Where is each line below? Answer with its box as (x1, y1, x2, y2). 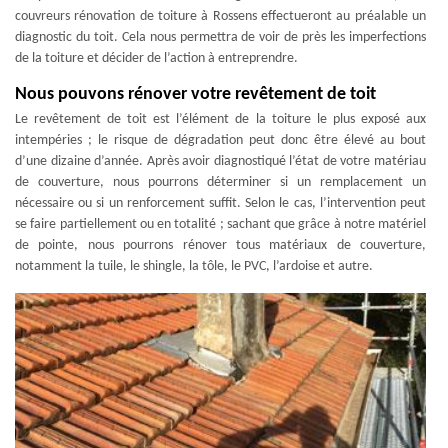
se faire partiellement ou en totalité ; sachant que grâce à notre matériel (15, 217, 426, 232)
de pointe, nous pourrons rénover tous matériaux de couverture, (15, 238, 426, 253)
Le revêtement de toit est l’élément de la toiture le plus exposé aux (15, 112, 426, 127)
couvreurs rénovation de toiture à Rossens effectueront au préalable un (15, 9, 426, 24)
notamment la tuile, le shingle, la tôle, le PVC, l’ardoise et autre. (15, 259, 373, 274)
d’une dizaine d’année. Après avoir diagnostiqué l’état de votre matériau (15, 154, 426, 169)
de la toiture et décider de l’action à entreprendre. (15, 51, 298, 66)
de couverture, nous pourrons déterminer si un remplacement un (15, 175, 426, 190)
